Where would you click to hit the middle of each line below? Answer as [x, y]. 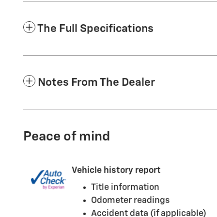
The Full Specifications [95, 29]
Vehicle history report [116, 170]
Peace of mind [67, 137]
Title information [125, 187]
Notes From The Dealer [96, 82]
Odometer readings [130, 200]
